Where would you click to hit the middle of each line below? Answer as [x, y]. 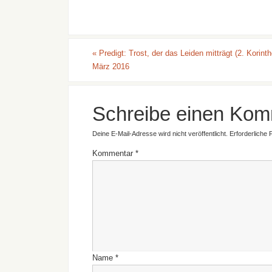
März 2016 [111, 67]
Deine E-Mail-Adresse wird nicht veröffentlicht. [160, 134]
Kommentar [114, 154]
